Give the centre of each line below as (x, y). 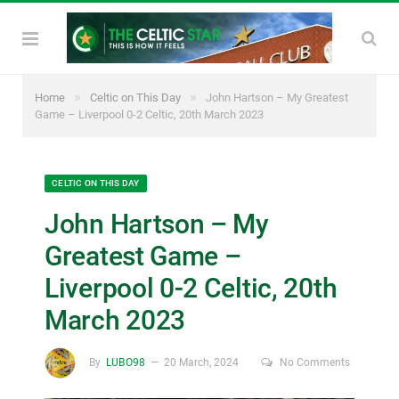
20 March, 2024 (202, 362)
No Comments (315, 362)
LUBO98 (126, 362)
